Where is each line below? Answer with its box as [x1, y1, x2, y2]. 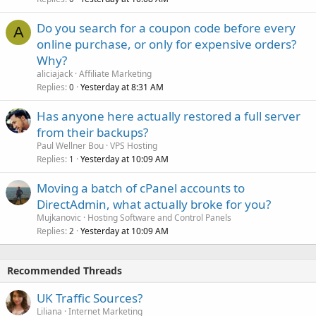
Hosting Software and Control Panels [87, 211, 231, 224]
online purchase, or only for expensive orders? [37, 35, 296, 52]
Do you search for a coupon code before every [37, 19, 296, 36]
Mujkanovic [37, 211, 81, 224]
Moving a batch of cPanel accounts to [37, 179, 245, 196]
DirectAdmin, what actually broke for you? [37, 195, 271, 212]
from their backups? [37, 123, 148, 140]
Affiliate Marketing [79, 67, 152, 80]
